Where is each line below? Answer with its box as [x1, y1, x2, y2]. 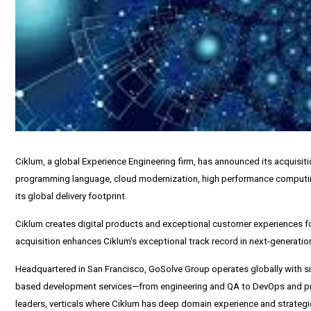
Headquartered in [15, 264, 87, 275]
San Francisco [87, 264, 144, 275]
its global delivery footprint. [15, 191, 127, 202]
